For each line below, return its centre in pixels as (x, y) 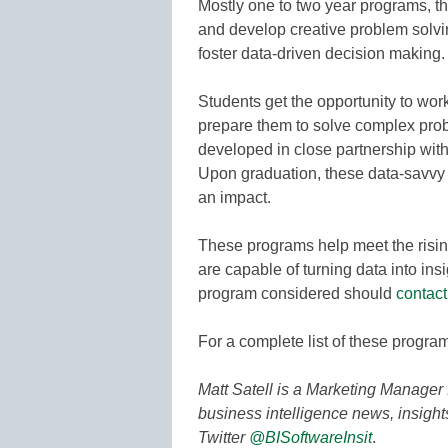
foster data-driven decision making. (321, 53)
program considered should (297, 293)
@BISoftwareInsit (310, 437)
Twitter (223, 437)
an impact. (234, 197)
